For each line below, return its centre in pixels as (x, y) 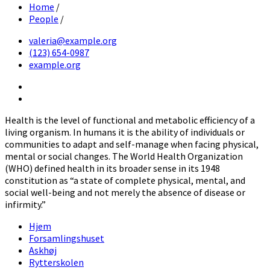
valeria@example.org (73, 40)
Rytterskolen (56, 262)
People (44, 18)
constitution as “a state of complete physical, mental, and (125, 180)
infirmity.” (25, 204)
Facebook (48, 97)
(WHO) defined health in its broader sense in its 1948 (112, 168)
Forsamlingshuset (67, 238)
